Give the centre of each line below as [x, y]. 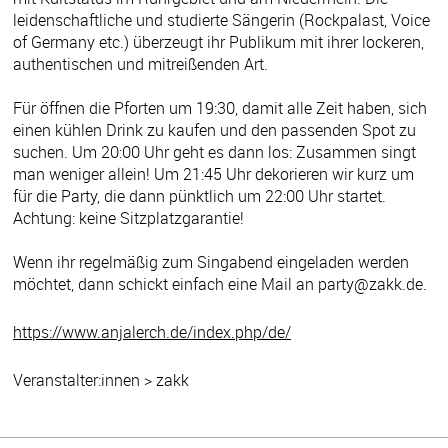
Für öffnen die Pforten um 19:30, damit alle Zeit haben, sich [220, 107]
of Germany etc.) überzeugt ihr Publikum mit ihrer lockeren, [218, 41]
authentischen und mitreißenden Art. [140, 63]
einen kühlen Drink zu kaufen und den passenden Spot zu [214, 129]
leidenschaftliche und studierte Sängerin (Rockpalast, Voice [221, 19]
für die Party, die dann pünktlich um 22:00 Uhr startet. [199, 195]
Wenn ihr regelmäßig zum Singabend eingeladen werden [211, 261]
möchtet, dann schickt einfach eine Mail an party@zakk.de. [220, 283]
